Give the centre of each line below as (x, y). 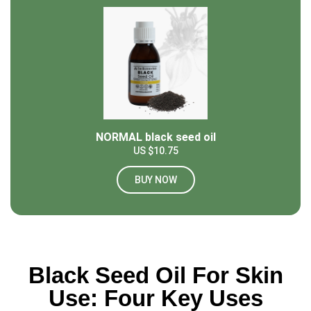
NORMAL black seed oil (155, 137)
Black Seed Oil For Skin (155, 276)
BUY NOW (155, 180)
